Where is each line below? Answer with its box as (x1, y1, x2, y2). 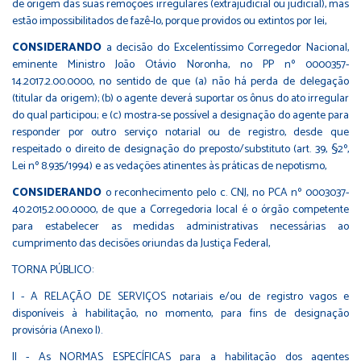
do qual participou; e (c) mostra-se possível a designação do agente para (12, 106, 349, 125)
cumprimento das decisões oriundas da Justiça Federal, (12, 234, 270, 253)
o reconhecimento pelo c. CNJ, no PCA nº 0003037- (102, 183, 349, 202)
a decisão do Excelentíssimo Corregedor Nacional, (102, 38, 349, 57)
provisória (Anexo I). (12, 321, 102, 340)
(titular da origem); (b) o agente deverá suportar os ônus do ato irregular (12, 89, 349, 108)
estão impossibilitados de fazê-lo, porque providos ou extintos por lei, (12, 11, 326, 31)
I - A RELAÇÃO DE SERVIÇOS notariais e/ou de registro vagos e (12, 287, 349, 306)
